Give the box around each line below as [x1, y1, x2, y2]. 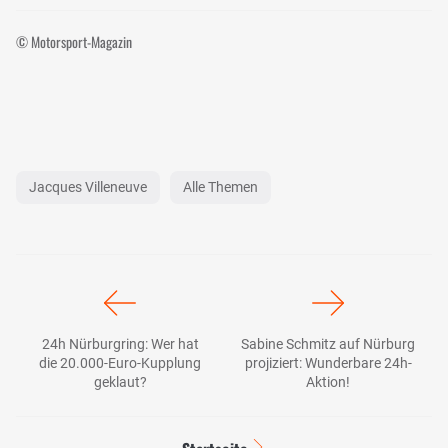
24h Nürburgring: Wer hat [41, 335, 199, 352]
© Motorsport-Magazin [16, 30, 132, 52]
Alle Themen [183, 178, 258, 195]
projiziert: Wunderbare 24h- [244, 354, 412, 371]
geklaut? [93, 373, 147, 390]
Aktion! [306, 373, 350, 390]
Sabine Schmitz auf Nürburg [241, 335, 415, 352]
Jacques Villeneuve [29, 178, 147, 195]
